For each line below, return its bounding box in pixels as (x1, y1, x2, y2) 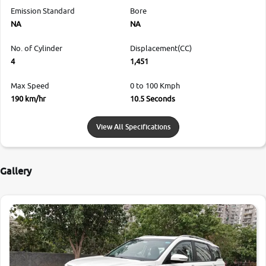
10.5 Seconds (130, 93, 175, 103)
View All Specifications (96, 122, 170, 131)
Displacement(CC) (130, 43, 192, 53)
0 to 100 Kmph (130, 80, 180, 90)
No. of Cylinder (11, 43, 62, 53)
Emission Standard (11, 5, 75, 15)
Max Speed (11, 80, 49, 90)
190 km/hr (11, 93, 46, 103)
